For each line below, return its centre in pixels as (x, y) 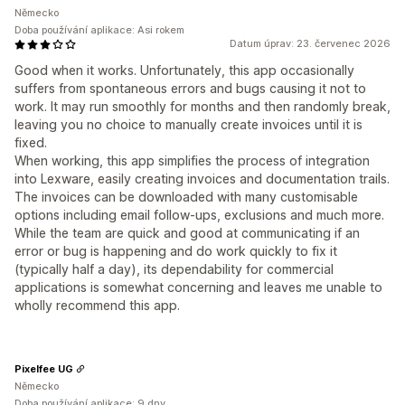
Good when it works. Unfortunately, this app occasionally (184, 71)
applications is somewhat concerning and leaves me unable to (198, 287)
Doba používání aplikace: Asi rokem (99, 30)
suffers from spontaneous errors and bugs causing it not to (190, 89)
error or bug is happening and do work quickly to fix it (176, 251)
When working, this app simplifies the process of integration (192, 161)
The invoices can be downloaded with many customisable (186, 197)
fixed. (31, 143)
